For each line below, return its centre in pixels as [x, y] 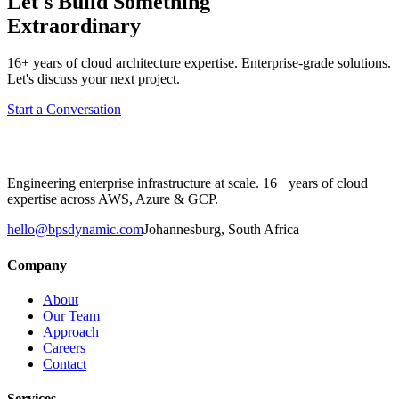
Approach [71, 331]
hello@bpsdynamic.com [75, 230]
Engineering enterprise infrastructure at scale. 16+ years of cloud [187, 183]
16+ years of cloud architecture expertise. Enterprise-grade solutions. [199, 63]
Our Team [71, 315]
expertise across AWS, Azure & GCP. [113, 199]
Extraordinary [74, 25]
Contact [65, 363]
